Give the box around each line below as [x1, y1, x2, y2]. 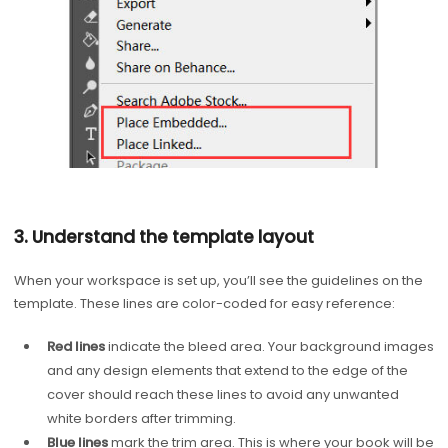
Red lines [46, 337, 105, 357]
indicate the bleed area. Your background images [104, 337, 434, 357]
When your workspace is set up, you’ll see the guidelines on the [13, 270, 423, 290]
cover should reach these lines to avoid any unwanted [46, 385, 399, 405]
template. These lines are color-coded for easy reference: [13, 293, 395, 313]
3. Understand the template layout [13, 224, 314, 249]
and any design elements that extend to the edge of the [46, 361, 408, 381]
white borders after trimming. [46, 409, 236, 429]
